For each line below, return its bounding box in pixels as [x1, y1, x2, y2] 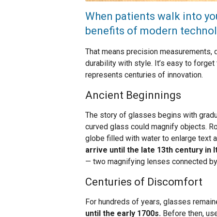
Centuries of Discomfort [85, 176, 202, 188]
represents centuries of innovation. [85, 70, 203, 80]
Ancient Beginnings [85, 89, 181, 102]
